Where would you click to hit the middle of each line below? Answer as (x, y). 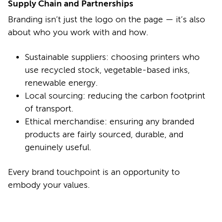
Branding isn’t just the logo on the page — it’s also (107, 19)
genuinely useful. (58, 147)
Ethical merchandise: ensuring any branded (110, 121)
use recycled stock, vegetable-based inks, (107, 70)
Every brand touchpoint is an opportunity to (94, 172)
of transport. (49, 109)
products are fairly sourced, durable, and (104, 134)
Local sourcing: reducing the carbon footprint (115, 96)
